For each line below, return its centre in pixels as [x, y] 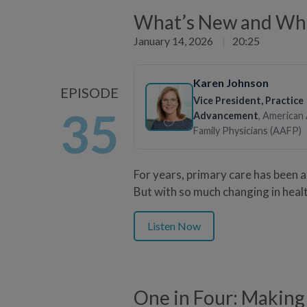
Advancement [226, 115]
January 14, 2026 [174, 40]
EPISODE [89, 92]
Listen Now [174, 225]
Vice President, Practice [248, 100]
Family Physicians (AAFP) [247, 130]
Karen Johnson [231, 82]
